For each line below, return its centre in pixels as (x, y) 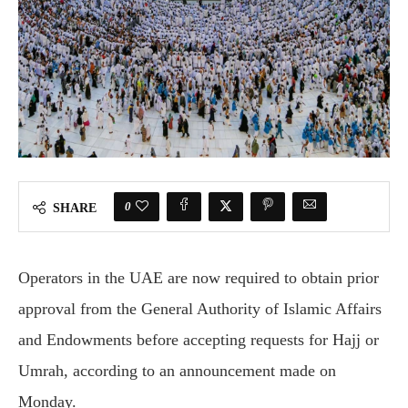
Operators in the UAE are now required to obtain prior (199, 277)
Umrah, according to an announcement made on (177, 370)
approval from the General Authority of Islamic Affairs (200, 308)
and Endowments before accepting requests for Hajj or (199, 339)
